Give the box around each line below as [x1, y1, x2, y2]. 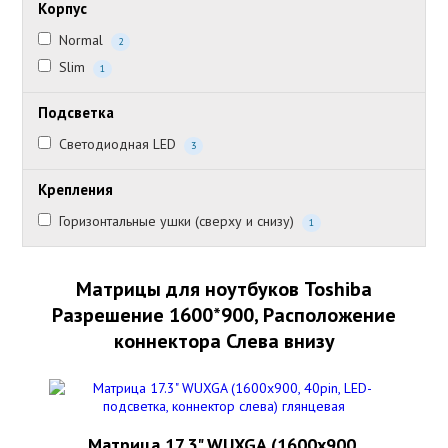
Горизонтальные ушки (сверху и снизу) [59, 212, 295, 230]
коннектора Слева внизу [113, 328, 335, 354]
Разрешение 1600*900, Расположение [52, 302, 396, 328]
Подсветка [38, 103, 115, 122]
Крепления [38, 180, 114, 199]
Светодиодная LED [59, 135, 177, 153]
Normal [59, 31, 104, 49]
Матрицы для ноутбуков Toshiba [76, 276, 372, 302]
